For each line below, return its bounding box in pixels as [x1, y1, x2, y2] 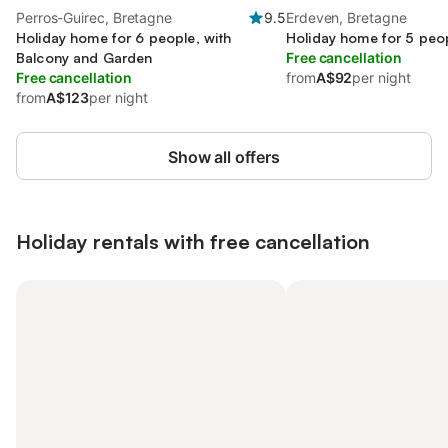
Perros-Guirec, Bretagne [16, 9, 173, 26]
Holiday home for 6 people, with [16, 29, 232, 46]
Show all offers [168, 147, 280, 167]
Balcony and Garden [16, 49, 153, 66]
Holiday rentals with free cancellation [16, 229, 370, 254]
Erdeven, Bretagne [286, 9, 407, 26]
